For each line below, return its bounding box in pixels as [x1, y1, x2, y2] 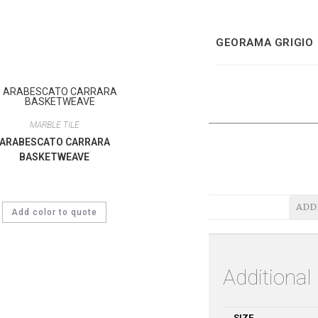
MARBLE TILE [29, 120, 79, 130]
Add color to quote [11, 207, 97, 217]
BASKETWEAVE [19, 151, 89, 163]
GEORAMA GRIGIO [216, 36, 314, 49]
